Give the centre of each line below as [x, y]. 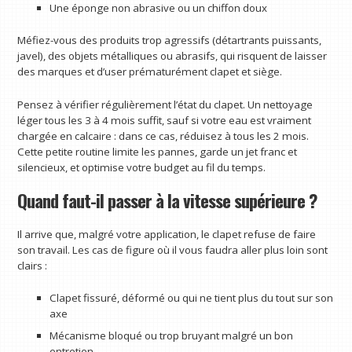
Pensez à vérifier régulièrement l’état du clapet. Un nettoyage [165, 105]
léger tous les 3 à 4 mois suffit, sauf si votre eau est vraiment [165, 121]
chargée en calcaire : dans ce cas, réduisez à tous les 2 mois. [163, 136]
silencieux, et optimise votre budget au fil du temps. [142, 168]
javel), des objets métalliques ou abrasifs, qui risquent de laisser [172, 56]
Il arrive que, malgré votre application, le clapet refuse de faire [167, 234]
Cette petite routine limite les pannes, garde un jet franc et [158, 152]
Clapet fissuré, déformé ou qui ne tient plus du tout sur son [191, 298]
